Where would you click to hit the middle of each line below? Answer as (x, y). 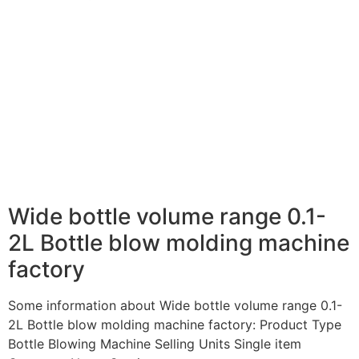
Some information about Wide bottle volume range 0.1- (175, 305)
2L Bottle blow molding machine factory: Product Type (175, 325)
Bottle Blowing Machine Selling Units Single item (155, 344)
